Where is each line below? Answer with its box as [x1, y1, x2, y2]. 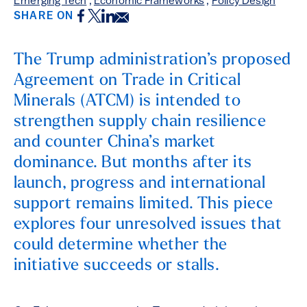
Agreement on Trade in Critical [14, 73, 241, 90]
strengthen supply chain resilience [14, 114, 267, 131]
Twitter [87, 9, 156, 32]
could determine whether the [14, 237, 228, 254]
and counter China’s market [14, 134, 216, 151]
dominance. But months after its [14, 155, 252, 172]
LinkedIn [101, 9, 184, 32]
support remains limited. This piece [14, 196, 273, 213]
